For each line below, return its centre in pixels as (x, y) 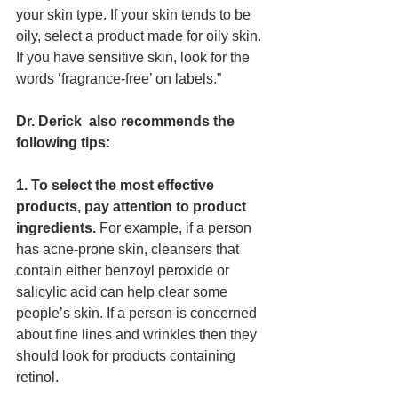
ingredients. (56, 228)
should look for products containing (127, 356)
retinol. (39, 377)
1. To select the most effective (117, 185)
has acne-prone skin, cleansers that (129, 249)
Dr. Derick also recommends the (127, 121)
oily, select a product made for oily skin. (140, 36)
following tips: (63, 143)
